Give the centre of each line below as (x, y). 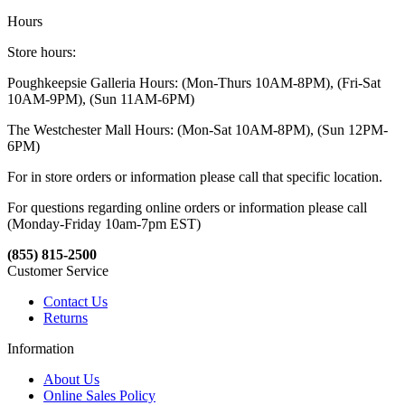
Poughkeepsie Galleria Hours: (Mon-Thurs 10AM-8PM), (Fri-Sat (194, 83)
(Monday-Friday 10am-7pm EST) (104, 224)
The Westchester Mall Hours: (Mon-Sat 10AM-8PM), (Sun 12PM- (198, 130)
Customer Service (58, 271)
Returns (66, 318)
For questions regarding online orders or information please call (187, 208)
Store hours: (42, 52)
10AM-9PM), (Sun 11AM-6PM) (101, 99)
